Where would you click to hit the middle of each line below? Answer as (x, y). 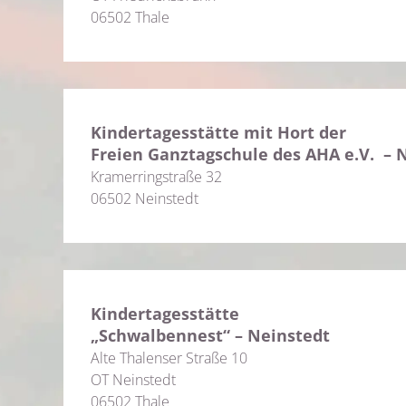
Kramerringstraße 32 (156, 177)
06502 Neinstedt (145, 198)
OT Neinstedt (133, 380)
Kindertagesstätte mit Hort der (218, 132)
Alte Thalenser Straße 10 (169, 358)
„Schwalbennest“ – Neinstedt (210, 335)
